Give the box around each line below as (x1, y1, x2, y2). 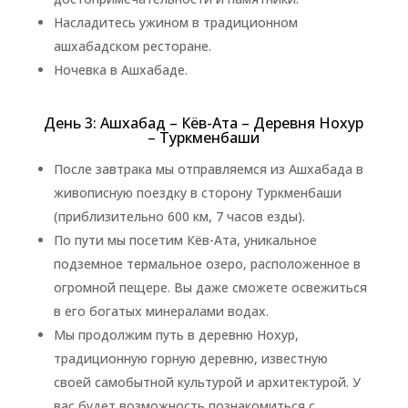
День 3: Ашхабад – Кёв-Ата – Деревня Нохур (44, 113, 364, 133)
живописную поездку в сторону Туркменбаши (53, 184, 342, 201)
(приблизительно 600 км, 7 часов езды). (53, 208, 305, 225)
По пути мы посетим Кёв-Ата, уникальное (53, 231, 317, 249)
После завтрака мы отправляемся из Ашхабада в (53, 160, 363, 178)
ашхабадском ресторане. (53, 37, 211, 55)
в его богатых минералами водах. (53, 302, 269, 320)
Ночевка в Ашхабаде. (53, 61, 188, 78)
